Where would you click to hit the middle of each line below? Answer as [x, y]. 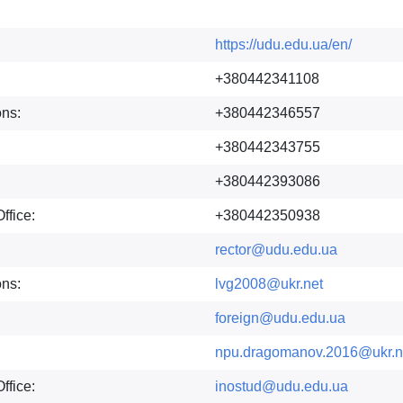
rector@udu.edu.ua [276, 250]
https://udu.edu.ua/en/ [283, 45]
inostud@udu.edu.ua [282, 386]
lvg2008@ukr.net [269, 284]
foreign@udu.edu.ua [280, 318]
